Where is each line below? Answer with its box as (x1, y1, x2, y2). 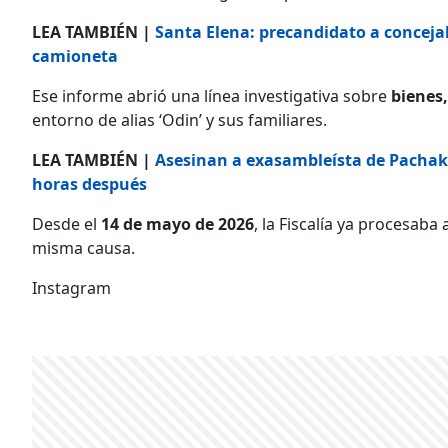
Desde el (32, 213, 101, 236)
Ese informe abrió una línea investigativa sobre (32, 85, 391, 108)
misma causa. (32, 237, 135, 260)
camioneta (32, 45, 118, 68)
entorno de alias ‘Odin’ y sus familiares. (32, 109, 327, 132)
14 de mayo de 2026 (101, 213, 254, 236)
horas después (32, 173, 147, 196)
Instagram (32, 277, 111, 300)
